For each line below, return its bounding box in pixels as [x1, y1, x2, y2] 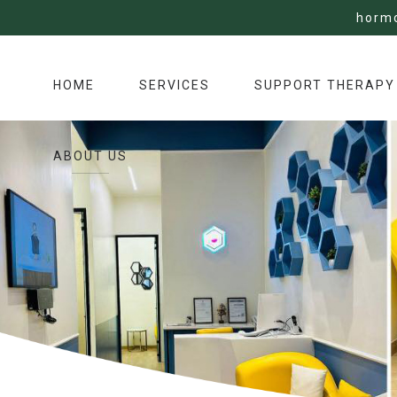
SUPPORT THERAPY [253, 78, 395, 92]
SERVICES [138, 78, 210, 92]
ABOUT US [52, 149, 128, 163]
